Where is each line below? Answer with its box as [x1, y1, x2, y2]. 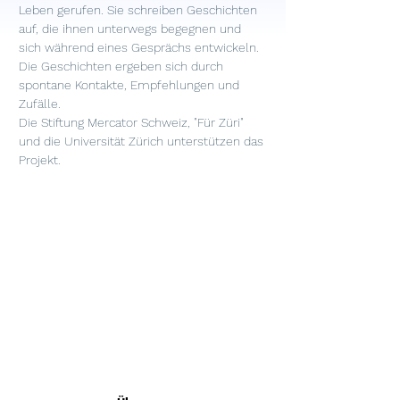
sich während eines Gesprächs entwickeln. [19, 40, 262, 54]
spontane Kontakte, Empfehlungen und [19, 78, 243, 92]
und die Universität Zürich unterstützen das [19, 134, 267, 148]
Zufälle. [19, 96, 61, 111]
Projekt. [19, 153, 61, 167]
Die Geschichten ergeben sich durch [19, 59, 227, 73]
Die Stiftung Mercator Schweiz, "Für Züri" [19, 115, 247, 129]
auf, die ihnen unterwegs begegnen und [19, 21, 245, 36]
